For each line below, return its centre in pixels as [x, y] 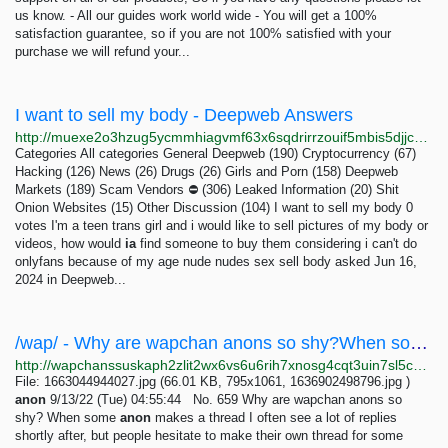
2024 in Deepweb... [70, 279]
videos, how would [70, 243]
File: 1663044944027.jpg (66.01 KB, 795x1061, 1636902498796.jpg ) [212, 381]
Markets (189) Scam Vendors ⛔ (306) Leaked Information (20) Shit [207, 189]
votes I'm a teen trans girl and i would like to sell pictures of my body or [221, 225]
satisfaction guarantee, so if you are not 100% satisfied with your [203, 33]
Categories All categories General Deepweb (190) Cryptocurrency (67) [215, 153]
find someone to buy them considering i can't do [276, 243]
